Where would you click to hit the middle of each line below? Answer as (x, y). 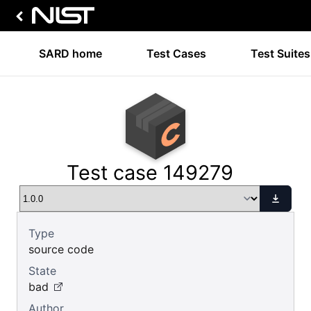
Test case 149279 (150, 173)
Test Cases (176, 53)
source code (61, 249)
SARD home (70, 53)
